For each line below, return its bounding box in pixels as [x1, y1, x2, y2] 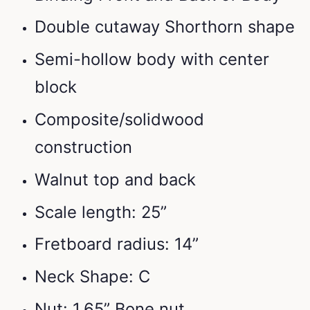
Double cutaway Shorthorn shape [35, 17, 295, 37]
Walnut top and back [35, 169, 196, 190]
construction [35, 137, 132, 157]
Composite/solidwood [35, 109, 204, 129]
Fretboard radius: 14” [35, 234, 199, 255]
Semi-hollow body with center [35, 49, 269, 70]
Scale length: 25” [35, 201, 167, 222]
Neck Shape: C [35, 266, 150, 287]
